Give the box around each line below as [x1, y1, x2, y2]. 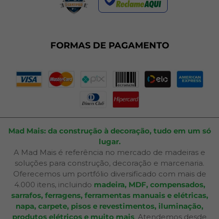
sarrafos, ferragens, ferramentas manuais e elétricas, [11, 191, 208, 200]
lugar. [98, 137, 121, 147]
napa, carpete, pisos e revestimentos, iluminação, [16, 201, 203, 211]
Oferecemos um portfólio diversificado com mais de [13, 169, 206, 179]
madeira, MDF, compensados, [93, 180, 205, 190]
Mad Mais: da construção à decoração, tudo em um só [8, 126, 211, 136]
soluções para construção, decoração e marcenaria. [15, 158, 204, 168]
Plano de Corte [10, 39, 66, 48]
